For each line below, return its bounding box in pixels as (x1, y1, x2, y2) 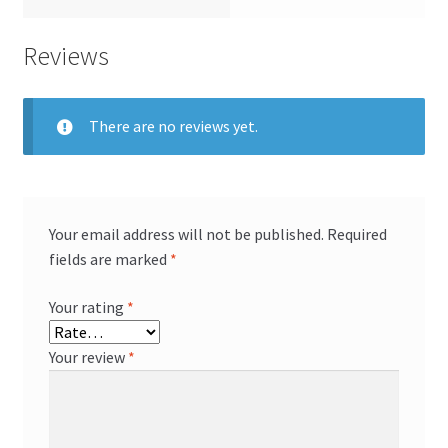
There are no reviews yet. (88, 115, 258, 136)
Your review (48, 347, 128, 368)
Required (326, 224, 387, 245)
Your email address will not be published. (48, 224, 324, 245)
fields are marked (48, 249, 170, 270)
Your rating (48, 297, 127, 318)
